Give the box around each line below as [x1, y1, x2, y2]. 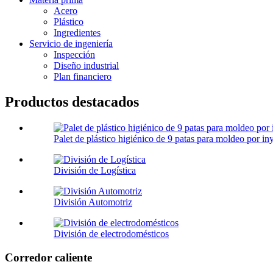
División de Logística [54, 165, 136, 176]
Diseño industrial [54, 60, 119, 71]
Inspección [54, 49, 95, 60]
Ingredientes [54, 27, 101, 38]
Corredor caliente [5, 251, 92, 264]
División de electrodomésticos [54, 229, 169, 239]
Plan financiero [54, 71, 112, 82]
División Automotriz [54, 197, 132, 208]
